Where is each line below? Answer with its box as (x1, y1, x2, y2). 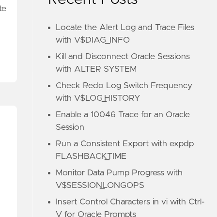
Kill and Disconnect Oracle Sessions (56, 52, 190, 61)
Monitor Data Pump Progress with (56, 169, 183, 177)
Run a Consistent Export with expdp (56, 139, 194, 148)
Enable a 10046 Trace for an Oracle (56, 110, 190, 119)
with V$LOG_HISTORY (56, 94, 141, 103)
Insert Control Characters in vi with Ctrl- (56, 198, 205, 206)
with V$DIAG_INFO (56, 36, 130, 45)
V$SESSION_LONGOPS (56, 181, 145, 190)
